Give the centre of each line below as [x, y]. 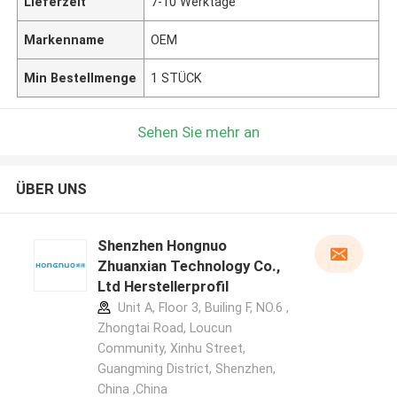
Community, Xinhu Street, [171, 349]
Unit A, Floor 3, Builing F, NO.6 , [201, 308]
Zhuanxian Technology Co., [188, 266]
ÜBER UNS [51, 189]
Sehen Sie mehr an [198, 132]
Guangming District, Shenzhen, [186, 369]
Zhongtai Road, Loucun [164, 328]
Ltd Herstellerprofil [163, 287]
